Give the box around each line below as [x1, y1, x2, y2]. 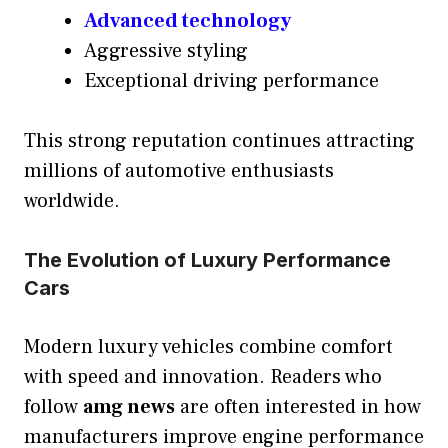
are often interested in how [175, 393, 421, 420]
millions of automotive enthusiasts [24, 157, 334, 184]
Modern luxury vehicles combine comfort [24, 333, 393, 360]
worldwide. [24, 187, 120, 214]
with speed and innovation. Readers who [24, 363, 382, 390]
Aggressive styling [84, 37, 248, 64]
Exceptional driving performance [84, 67, 379, 94]
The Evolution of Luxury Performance [24, 247, 391, 272]
